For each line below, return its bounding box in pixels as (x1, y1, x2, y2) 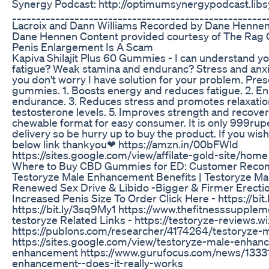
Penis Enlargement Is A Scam (12, 40, 153, 53)
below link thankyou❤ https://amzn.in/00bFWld (12, 137, 238, 151)
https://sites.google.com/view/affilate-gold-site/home (12, 148, 268, 162)
